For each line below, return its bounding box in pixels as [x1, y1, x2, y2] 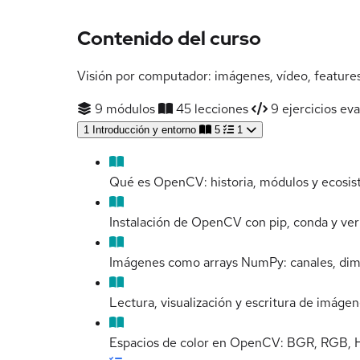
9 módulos [92, 100, 155, 118]
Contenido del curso [77, 26, 261, 51]
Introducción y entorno [92, 124, 196, 137]
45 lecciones [173, 100, 248, 118]
